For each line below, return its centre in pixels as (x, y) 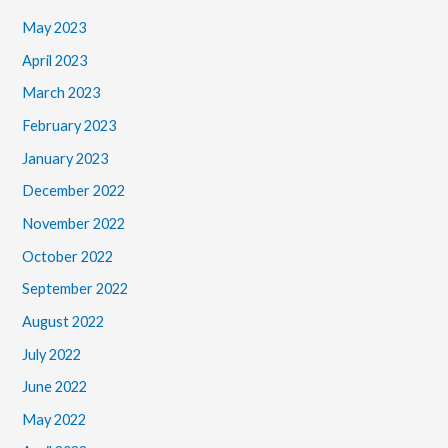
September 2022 (75, 289)
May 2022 (54, 419)
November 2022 (74, 223)
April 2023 (55, 60)
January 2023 (65, 158)
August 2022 (63, 321)
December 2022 (74, 191)
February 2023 (69, 126)
